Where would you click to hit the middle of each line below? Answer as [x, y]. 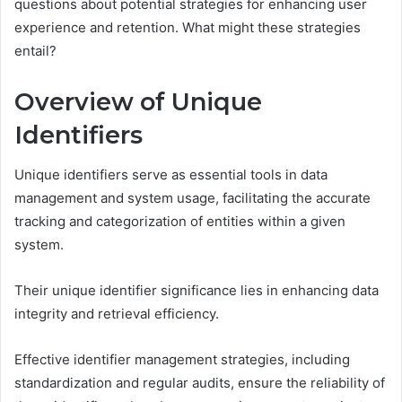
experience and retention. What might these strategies [188, 27]
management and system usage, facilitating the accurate [192, 198]
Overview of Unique [138, 101]
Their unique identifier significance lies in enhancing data [197, 291]
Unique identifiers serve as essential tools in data [171, 175]
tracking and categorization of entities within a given [180, 222]
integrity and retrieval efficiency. [117, 314]
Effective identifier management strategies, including [182, 360]
